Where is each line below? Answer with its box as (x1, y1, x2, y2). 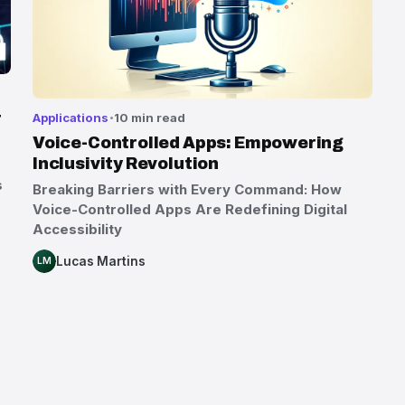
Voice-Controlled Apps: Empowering (33, 133, 344, 152)
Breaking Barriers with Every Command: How (33, 181, 342, 199)
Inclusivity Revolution (33, 154, 220, 173)
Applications (33, 110, 108, 126)
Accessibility (33, 221, 122, 239)
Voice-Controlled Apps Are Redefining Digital (33, 201, 347, 219)
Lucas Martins (56, 254, 146, 269)
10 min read (114, 110, 186, 126)
